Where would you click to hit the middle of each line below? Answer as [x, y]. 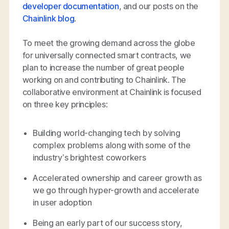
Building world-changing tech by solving [106, 133]
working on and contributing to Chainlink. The [104, 79]
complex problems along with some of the [111, 145]
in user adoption [62, 202]
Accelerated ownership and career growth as [117, 178]
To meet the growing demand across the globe [109, 43]
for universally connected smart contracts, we [107, 55]
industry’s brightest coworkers [89, 157]
